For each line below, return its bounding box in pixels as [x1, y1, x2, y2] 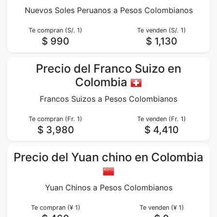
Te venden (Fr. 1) [137, 115, 186, 123]
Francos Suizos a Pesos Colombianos [40, 94, 177, 104]
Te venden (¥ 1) [139, 204, 184, 211]
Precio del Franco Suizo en [36, 62, 181, 76]
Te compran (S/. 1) [29, 27, 82, 34]
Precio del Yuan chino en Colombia [14, 150, 203, 164]
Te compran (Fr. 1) [29, 115, 82, 123]
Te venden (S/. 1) [137, 27, 186, 34]
